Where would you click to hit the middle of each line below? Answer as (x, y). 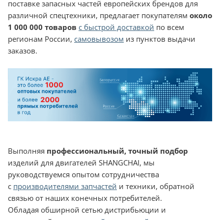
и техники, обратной (156, 186)
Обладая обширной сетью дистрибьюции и (87, 209)
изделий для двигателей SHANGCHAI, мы (81, 162)
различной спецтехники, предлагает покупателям (99, 15)
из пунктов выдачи (160, 39)
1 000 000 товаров (42, 27)
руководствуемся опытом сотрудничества (83, 174)
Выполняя (27, 151)
